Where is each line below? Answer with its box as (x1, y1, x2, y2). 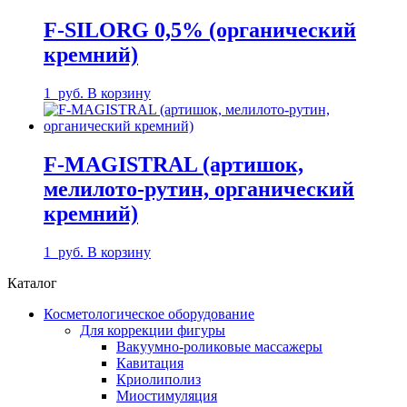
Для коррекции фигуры (80, 322, 225, 338)
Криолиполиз (116, 371, 201, 387)
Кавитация (116, 354, 184, 371)
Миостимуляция (116, 387, 217, 403)
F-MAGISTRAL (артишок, (44, 152, 303, 176)
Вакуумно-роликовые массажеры (116, 338, 323, 354)
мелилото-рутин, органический (44, 176, 354, 201)
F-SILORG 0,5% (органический (44, 17, 356, 42)
